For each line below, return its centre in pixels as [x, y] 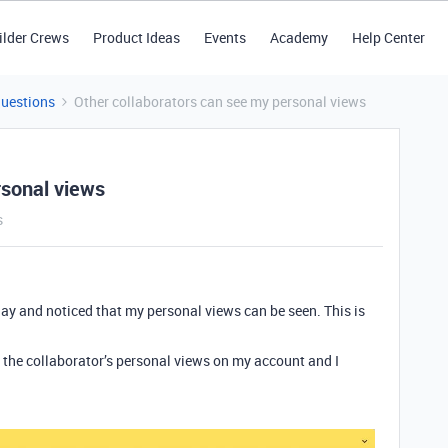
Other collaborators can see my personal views [220, 101]
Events [224, 37]
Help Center [388, 37]
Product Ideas [136, 37]
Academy [298, 37]
